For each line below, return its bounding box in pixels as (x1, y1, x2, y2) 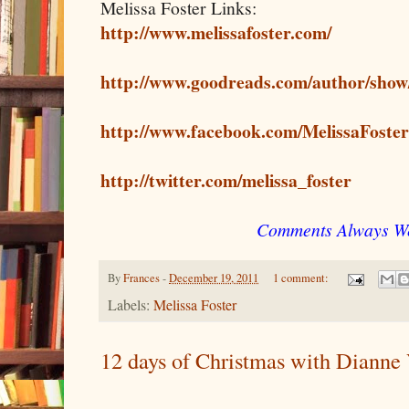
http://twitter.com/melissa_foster (100, 167, 351, 194)
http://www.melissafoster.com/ (100, 19, 331, 47)
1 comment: (272, 270, 331, 287)
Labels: (108, 295, 153, 316)
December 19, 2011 (169, 270, 258, 287)
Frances (123, 270, 160, 287)
